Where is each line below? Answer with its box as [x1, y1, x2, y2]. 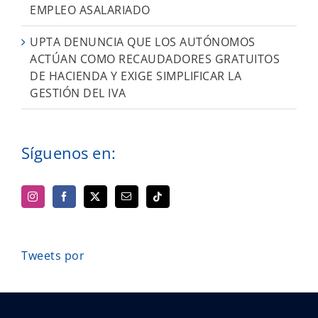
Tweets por [21, 248, 84, 264]
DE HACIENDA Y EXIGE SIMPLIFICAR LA [30, 68, 241, 84]
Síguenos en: [21, 142, 116, 164]
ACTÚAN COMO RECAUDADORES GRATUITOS [30, 51, 280, 67]
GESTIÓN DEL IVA [30, 85, 126, 102]
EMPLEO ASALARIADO [30, 2, 150, 18]
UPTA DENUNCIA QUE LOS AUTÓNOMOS [30, 34, 256, 50]
